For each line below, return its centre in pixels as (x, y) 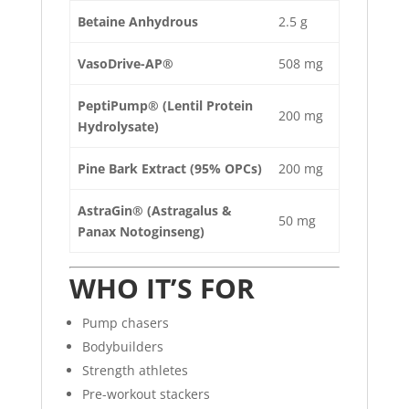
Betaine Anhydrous (138, 22)
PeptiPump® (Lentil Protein (165, 106)
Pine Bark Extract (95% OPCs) (170, 169)
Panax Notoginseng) (141, 232)
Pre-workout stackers (146, 394)
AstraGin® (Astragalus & (155, 211)
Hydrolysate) (118, 127)
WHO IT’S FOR (162, 288)
